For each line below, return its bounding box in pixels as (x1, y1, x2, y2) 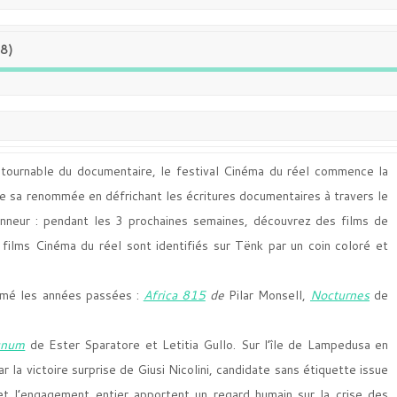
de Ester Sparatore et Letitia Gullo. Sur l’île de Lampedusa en (29, 336, 389, 354)
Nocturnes (309, 286, 370, 304)
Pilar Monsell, (228, 286, 310, 304)
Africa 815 (143, 286, 206, 304)
